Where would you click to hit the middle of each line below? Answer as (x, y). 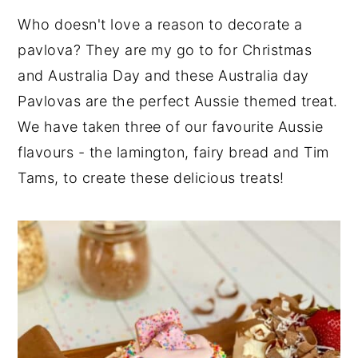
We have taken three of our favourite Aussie (171, 127)
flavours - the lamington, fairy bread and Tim (173, 152)
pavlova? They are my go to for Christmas (165, 50)
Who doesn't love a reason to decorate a (160, 24)
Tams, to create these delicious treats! (151, 178)
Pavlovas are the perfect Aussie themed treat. (178, 101)
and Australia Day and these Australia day (163, 76)
